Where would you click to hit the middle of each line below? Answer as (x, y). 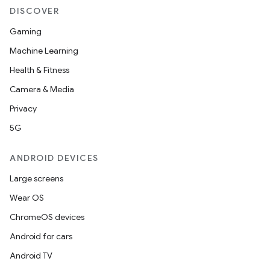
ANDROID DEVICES (54, 158)
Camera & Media (42, 89)
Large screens (36, 178)
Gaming (26, 31)
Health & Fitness (39, 70)
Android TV (31, 256)
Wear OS (27, 198)
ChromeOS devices (47, 217)
